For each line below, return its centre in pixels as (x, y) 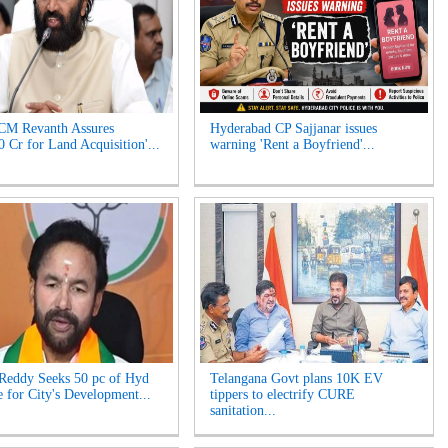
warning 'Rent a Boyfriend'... (292, 144)
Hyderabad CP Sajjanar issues (293, 128)
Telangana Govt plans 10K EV (296, 378)
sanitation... (243, 410)
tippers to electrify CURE (282, 394)
